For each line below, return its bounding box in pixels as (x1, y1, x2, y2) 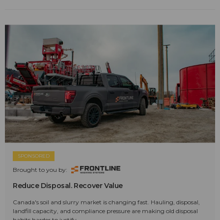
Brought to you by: (13, 166, 67, 174)
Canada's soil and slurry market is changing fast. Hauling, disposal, (13, 198, 200, 206)
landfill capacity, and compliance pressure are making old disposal (13, 207, 198, 215)
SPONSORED (18, 153, 50, 160)
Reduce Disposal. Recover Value (13, 181, 123, 191)
